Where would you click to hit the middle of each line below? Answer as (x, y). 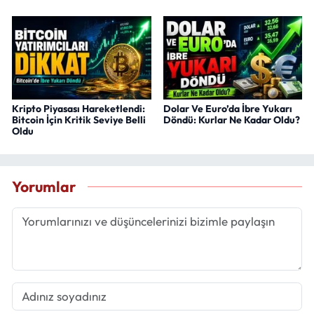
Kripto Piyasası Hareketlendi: (78, 108)
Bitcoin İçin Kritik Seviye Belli (79, 120)
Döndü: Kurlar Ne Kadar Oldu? (231, 120)
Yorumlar (44, 187)
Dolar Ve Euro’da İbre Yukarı (227, 108)
